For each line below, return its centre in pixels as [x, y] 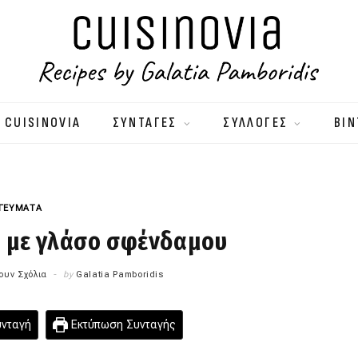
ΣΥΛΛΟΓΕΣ [256, 123]
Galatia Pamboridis [119, 275]
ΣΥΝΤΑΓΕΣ [145, 123]
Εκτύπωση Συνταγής [122, 325]
